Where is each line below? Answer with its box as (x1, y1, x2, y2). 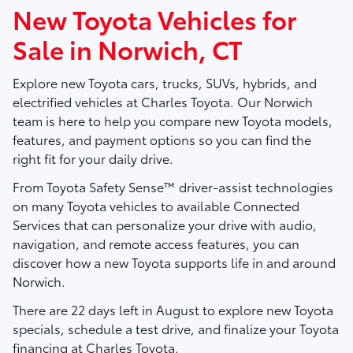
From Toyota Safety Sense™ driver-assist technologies (13, 177, 333, 196)
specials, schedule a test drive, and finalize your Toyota (13, 319, 339, 338)
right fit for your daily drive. (13, 149, 173, 168)
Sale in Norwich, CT (13, 31, 243, 67)
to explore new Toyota (199, 300, 333, 319)
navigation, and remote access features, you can (13, 234, 299, 253)
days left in (85, 300, 156, 319)
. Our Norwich (230, 92, 313, 111)
